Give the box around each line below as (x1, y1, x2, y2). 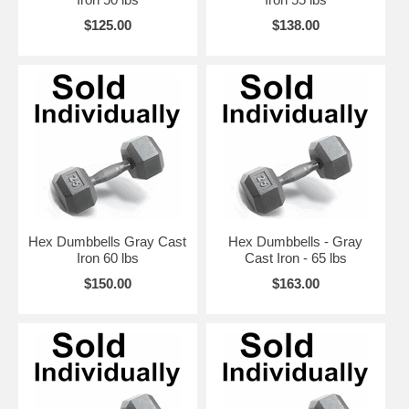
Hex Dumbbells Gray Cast (28, 234, 187, 250)
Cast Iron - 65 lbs (244, 250, 347, 267)
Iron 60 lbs (76, 250, 139, 267)
